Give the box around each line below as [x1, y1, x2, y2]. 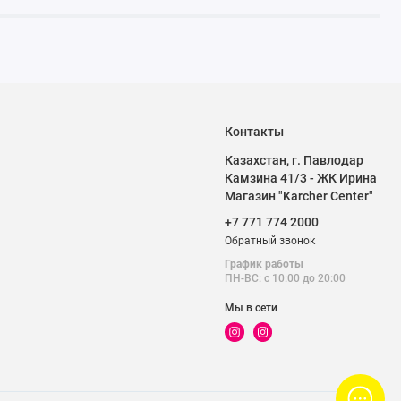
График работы [225, 257, 304, 270]
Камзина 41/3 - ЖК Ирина [225, 170, 378, 185]
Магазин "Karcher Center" [225, 188, 374, 203]
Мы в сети [225, 302, 278, 315]
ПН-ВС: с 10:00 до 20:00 [225, 271, 346, 285]
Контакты [225, 124, 285, 139]
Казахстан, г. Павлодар [225, 152, 364, 167]
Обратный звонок [225, 234, 316, 247]
